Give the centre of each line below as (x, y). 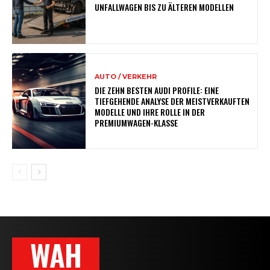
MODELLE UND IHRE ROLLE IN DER (150, 111)
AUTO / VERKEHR (126, 76)
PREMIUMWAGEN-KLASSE (137, 122)
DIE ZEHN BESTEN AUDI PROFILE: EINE (157, 90)
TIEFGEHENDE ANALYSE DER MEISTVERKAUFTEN (172, 101)
